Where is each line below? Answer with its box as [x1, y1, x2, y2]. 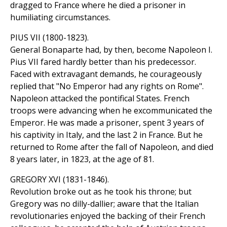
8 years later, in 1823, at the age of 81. [10, 154, 154, 165]
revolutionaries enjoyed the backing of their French [10, 210, 205, 222]
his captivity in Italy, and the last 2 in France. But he [10, 129, 203, 141]
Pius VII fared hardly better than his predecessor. [10, 56, 196, 68]
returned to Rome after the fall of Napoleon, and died [10, 141, 213, 153]
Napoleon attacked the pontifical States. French [10, 93, 190, 104]
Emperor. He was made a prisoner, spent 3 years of [10, 117, 204, 129]
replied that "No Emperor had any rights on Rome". [10, 81, 204, 92]
